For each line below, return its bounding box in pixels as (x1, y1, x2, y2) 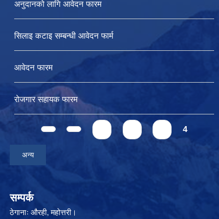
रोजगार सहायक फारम (14, 94, 78, 104)
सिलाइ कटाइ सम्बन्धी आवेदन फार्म (14, 31, 113, 41)
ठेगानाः (10, 207, 31, 218)
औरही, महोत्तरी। (31, 207, 77, 218)
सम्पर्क (10, 192, 33, 204)
